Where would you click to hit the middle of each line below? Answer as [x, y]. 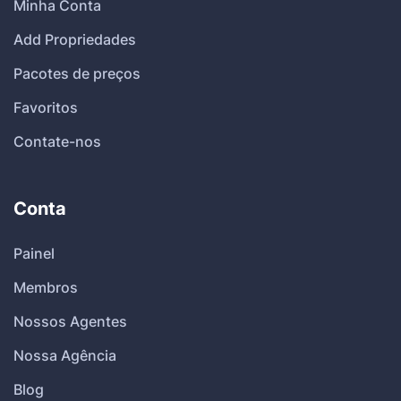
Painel [34, 253]
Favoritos [46, 107]
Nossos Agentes [70, 321]
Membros [46, 287]
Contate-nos [57, 141]
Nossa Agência [65, 355]
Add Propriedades [75, 39]
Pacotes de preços [77, 73]
